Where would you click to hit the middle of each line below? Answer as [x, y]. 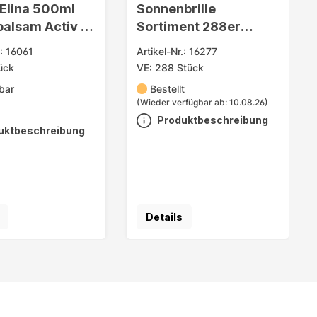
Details [164, 217]
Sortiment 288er [188, 27]
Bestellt [168, 89]
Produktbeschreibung [212, 120]
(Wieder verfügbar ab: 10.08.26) [202, 103]
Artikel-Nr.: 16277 [177, 52]
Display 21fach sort [196, 44]
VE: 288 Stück [170, 68]
